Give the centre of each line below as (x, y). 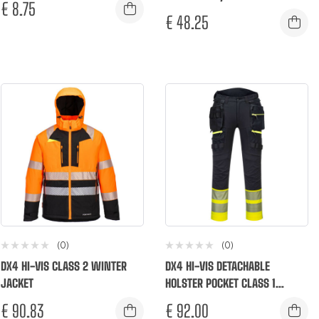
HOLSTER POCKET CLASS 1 (220, 283)
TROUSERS (187, 300)
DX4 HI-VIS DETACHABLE (218, 266)
